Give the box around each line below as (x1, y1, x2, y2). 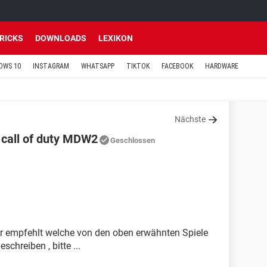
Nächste (175, 114, 206, 124)
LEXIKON (98, 33, 133, 43)
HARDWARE (205, 62, 238, 70)
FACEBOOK (162, 62, 193, 70)
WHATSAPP (81, 62, 114, 70)
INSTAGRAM (33, 62, 69, 70)
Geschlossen (110, 136, 155, 145)
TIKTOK (126, 62, 150, 70)
